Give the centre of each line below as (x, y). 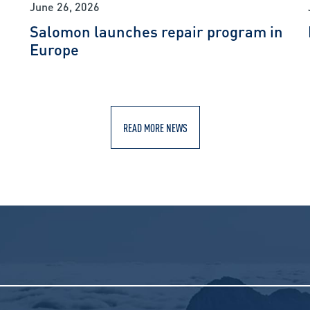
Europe (54, 48)
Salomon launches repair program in (156, 30)
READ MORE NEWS (155, 127)
